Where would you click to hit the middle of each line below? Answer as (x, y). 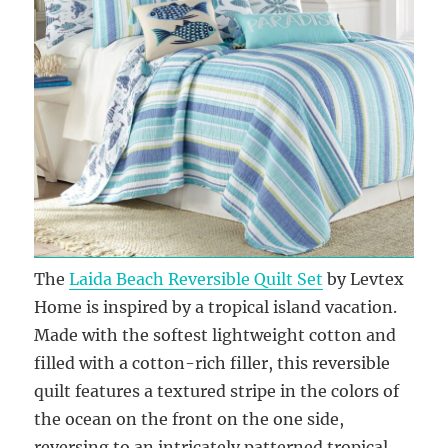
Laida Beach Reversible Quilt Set (196, 279)
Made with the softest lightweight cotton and (215, 335)
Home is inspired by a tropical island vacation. (216, 307)
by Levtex (364, 279)
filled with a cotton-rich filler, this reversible (212, 363)
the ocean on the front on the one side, (189, 419)
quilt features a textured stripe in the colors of (217, 391)
